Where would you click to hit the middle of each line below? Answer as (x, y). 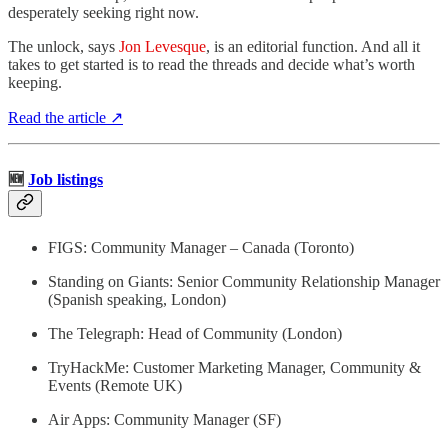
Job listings (65, 180)
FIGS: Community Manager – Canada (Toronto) (201, 247)
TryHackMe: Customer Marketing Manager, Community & (234, 367)
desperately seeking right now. (103, 12)
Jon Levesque (162, 46)
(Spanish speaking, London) (137, 299)
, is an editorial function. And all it (313, 46)
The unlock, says (63, 46)
